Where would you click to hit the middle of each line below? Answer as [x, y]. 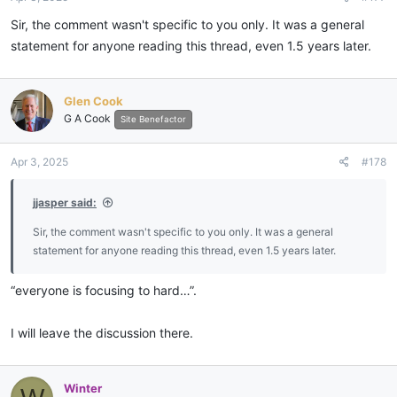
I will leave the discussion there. [102, 333]
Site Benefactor [153, 119]
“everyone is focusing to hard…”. [104, 290]
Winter [83, 388]
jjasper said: [65, 202]
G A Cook [87, 118]
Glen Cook [93, 101]
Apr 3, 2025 [39, 162]
